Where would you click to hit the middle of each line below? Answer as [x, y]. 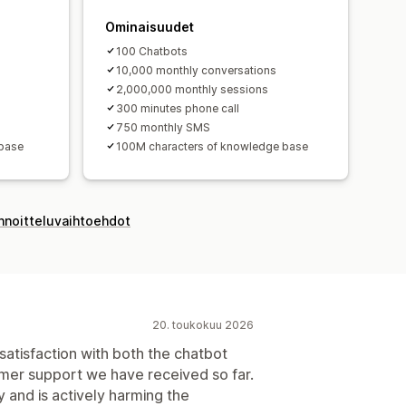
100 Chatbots [152, 51]
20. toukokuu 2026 [203, 324]
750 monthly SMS [163, 127]
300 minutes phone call [178, 108]
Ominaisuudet [150, 26]
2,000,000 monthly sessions [192, 89]
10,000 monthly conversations [196, 70]
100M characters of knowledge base [212, 146]
